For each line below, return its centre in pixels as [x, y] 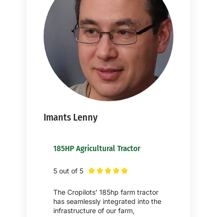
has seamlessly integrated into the [107, 201]
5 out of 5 [68, 170]
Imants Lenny [70, 117]
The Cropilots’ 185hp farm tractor [106, 192]
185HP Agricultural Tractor [97, 148]
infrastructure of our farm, [94, 210]
